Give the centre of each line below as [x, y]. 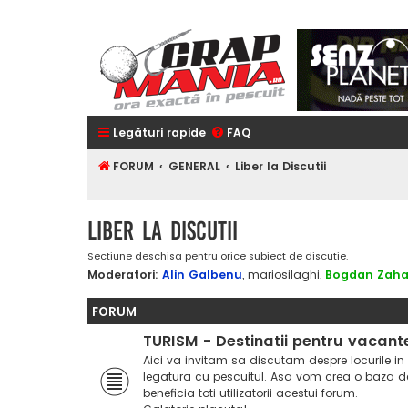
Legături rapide [159, 133]
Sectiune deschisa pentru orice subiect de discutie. [218, 256]
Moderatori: [123, 275]
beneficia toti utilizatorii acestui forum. [250, 393]
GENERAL [195, 166]
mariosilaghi [284, 275]
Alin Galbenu [202, 275]
